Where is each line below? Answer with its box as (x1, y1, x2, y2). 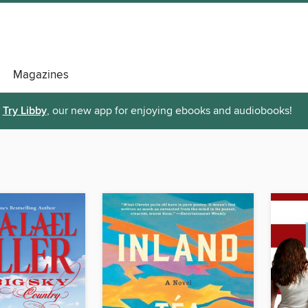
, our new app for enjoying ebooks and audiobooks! (46, 104, 292, 118)
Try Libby (2, 104, 47, 119)
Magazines (13, 67, 69, 82)
